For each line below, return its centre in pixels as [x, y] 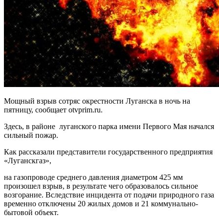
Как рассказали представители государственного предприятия [108, 152]
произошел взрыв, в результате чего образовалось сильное [101, 186]
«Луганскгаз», [29, 160]
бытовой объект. [32, 212]
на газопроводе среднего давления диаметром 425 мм [93, 177]
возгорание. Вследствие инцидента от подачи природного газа [109, 195]
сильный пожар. [32, 135]
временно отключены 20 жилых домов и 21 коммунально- [101, 203]
